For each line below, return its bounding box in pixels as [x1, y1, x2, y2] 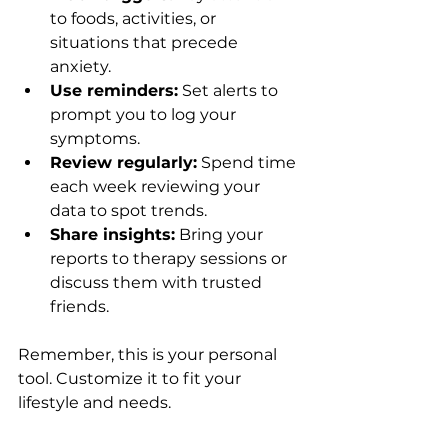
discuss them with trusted [50, 272, 266, 292]
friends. [50, 296, 109, 316]
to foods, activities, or [50, 8, 220, 28]
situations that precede [50, 32, 242, 52]
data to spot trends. [50, 200, 207, 220]
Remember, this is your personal [18, 344, 281, 364]
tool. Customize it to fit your [18, 368, 245, 388]
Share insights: [50, 224, 175, 244]
